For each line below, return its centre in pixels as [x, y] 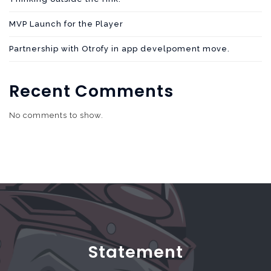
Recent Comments [91, 91]
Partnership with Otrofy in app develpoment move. [119, 49]
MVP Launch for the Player [66, 24]
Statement [135, 252]
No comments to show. [56, 115]
